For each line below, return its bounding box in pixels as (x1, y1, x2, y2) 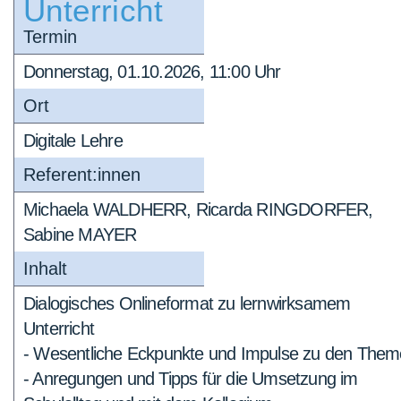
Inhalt (23, 259, 67, 278)
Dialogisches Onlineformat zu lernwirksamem (23, 294, 351, 313)
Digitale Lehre (23, 131, 123, 150)
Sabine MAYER (23, 225, 137, 244)
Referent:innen (23, 165, 141, 184)
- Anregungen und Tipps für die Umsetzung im (23, 369, 358, 388)
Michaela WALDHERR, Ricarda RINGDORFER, (23, 200, 373, 219)
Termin (23, 27, 77, 47)
